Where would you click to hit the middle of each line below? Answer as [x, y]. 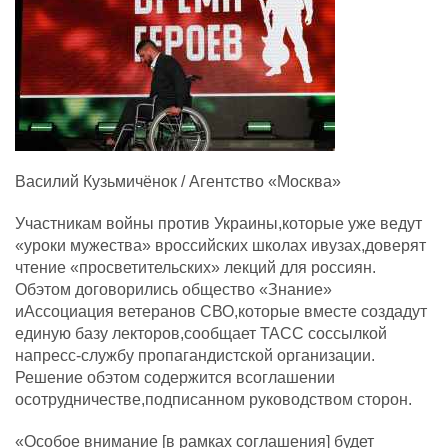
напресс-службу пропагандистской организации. [195, 355]
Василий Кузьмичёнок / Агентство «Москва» [178, 181]
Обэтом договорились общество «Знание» [173, 289]
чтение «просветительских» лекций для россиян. [195, 267]
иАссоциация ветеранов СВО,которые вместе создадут [221, 311]
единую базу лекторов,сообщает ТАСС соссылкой [201, 333]
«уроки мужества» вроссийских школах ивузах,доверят [220, 245]
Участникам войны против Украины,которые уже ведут [218, 223]
